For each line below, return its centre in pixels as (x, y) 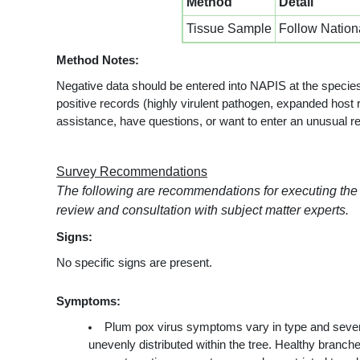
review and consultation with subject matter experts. (202, 210)
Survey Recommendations (132, 171)
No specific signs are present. (134, 262)
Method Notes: (98, 60)
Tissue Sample (229, 28)
